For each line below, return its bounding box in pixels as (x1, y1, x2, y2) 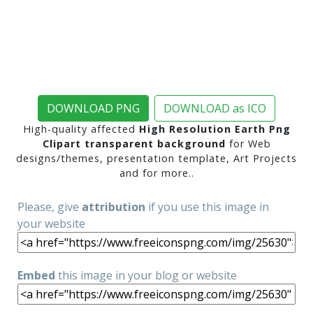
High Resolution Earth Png (138, 122, 291, 136)
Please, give (17, 199, 82, 214)
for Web (225, 137, 271, 150)
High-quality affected (22, 122, 139, 136)
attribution (82, 199, 145, 214)
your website (17, 216, 85, 231)
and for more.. (119, 166, 194, 180)
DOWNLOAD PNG (47, 101, 140, 116)
